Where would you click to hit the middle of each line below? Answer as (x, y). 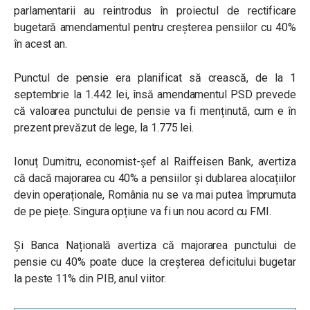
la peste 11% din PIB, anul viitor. (90, 279)
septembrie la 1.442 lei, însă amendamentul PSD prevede (155, 94)
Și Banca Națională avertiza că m (102, 245)
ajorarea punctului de (243, 245)
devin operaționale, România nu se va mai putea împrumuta (155, 195)
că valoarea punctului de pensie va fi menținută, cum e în (155, 111)
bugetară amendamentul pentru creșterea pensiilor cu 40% (155, 27)
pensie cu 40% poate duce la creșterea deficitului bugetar (155, 262)
